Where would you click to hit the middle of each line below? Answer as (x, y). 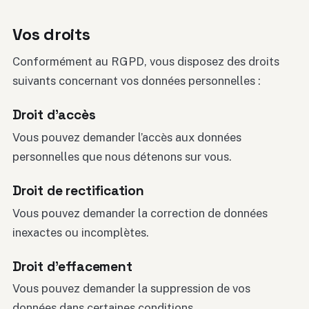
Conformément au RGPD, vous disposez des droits (146, 62)
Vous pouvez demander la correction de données (140, 213)
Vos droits (51, 34)
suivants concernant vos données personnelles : (137, 81)
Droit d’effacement (72, 266)
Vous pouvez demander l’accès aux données (127, 138)
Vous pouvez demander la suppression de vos (131, 289)
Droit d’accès (54, 115)
